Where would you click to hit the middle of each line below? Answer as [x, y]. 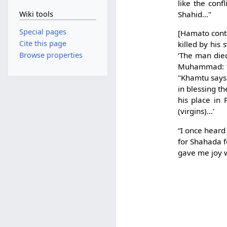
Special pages [43, 31]
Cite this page [43, 43]
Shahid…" [194, 14]
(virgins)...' [196, 111]
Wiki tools [36, 14]
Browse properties [51, 55]
